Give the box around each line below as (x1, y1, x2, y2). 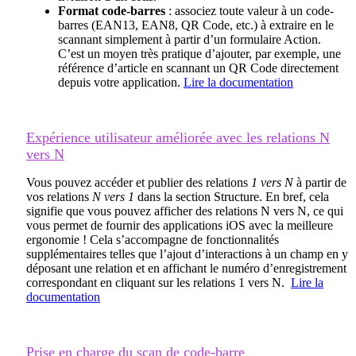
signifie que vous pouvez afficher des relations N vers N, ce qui (26, 203, 343, 218)
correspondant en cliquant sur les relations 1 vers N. (26, 275, 291, 289)
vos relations (26, 189, 89, 203)
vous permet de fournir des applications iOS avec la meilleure (26, 218, 333, 232)
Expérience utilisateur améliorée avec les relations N (26, 129, 330, 145)
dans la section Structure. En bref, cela (134, 189, 329, 203)
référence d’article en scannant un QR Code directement (58, 60, 339, 75)
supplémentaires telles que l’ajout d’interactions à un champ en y (26, 246, 348, 261)
